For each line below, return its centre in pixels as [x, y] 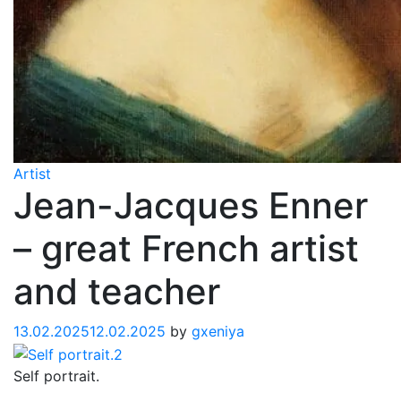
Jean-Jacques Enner [191, 205]
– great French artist [186, 248]
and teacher [117, 291]
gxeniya [218, 331]
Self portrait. [56, 375]
